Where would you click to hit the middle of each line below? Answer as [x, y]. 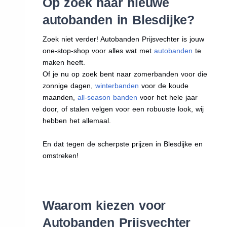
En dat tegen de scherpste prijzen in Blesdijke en [122, 144]
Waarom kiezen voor [104, 205]
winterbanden [117, 86]
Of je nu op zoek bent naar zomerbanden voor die [125, 74]
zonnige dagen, [69, 86]
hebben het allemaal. [77, 121]
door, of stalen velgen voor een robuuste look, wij [123, 109]
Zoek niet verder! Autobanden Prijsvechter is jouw [123, 39]
